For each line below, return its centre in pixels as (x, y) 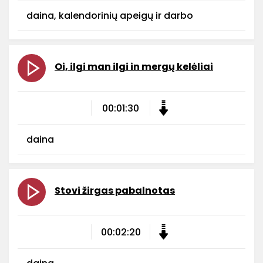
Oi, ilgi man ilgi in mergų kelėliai (134, 66)
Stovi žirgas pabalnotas (115, 190)
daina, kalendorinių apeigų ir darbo (110, 16)
